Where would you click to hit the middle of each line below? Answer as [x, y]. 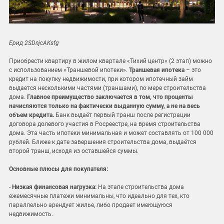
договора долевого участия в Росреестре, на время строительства [105, 124]
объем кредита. [31, 115]
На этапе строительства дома [141, 187]
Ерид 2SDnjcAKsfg [34, 43]
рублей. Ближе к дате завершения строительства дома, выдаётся [103, 142]
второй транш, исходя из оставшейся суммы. [74, 151]
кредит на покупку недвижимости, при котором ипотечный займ [101, 79]
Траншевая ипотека [157, 70]
